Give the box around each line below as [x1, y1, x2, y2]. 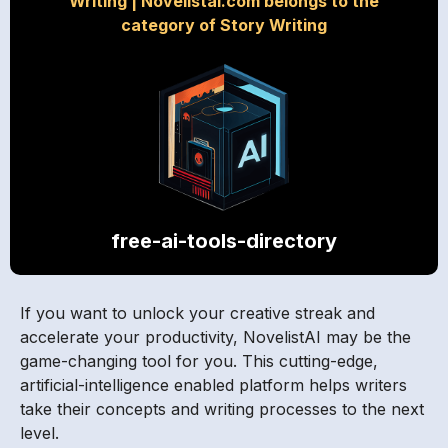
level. [20, 423, 59, 444]
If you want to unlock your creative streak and [20, 303, 375, 324]
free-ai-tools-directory [111, 229, 337, 254]
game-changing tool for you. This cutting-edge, [20, 351, 378, 372]
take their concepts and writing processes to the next [20, 399, 424, 420]
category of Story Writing [121, 15, 327, 36]
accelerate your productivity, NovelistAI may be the [20, 327, 411, 348]
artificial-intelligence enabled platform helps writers [20, 375, 407, 396]
